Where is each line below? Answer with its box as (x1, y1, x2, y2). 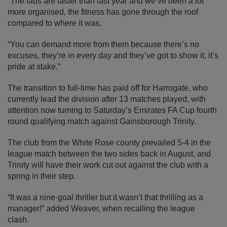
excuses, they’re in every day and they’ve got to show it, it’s (8, 51, 218, 60)
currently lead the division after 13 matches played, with (8, 95, 206, 103)
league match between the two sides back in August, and (8, 149, 211, 158)
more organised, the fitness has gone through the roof (8, 8, 198, 16)
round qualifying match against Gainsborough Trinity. (8, 117, 196, 126)
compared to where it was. (8, 19, 101, 27)
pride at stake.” (8, 62, 60, 71)
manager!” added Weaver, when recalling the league (8, 204, 195, 213)
